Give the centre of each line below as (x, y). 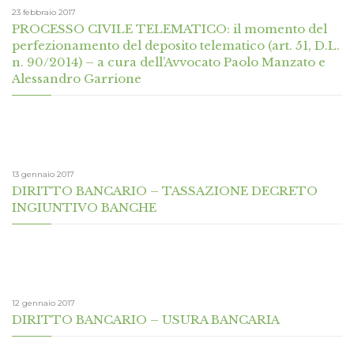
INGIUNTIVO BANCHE (84, 208)
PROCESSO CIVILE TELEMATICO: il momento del (169, 29)
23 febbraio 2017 (44, 13)
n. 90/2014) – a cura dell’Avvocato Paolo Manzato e (169, 62)
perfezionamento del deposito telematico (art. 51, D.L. (176, 46)
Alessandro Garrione (77, 79)
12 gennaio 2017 (43, 303)
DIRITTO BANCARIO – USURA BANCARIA (146, 320)
